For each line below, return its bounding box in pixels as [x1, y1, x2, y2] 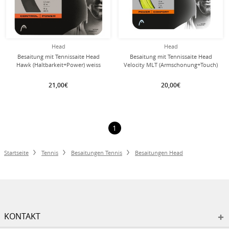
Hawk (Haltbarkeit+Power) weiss [16, 61, 101, 68]
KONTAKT [4, 211, 40, 222]
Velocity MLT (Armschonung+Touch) [124, 61, 218, 68]
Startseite [4, 149, 29, 156]
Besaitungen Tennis [71, 149, 122, 156]
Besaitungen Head [135, 149, 183, 156]
